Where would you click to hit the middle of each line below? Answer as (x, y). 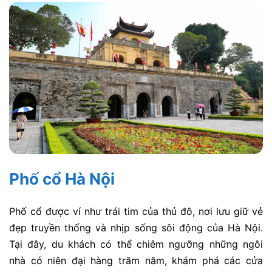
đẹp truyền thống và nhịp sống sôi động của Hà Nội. (136, 227)
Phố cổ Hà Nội (62, 178)
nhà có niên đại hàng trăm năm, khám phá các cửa (136, 260)
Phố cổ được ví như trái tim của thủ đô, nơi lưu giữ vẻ (136, 211)
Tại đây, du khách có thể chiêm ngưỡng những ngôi (136, 244)
